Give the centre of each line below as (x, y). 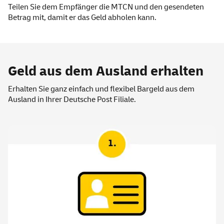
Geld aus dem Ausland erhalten (106, 71)
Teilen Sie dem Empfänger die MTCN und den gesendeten (106, 7)
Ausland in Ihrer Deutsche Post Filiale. (72, 100)
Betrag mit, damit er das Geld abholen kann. (82, 18)
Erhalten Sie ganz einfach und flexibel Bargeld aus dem (101, 89)
